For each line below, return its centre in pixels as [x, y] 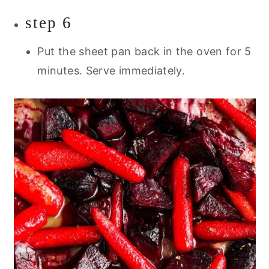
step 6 [49, 23]
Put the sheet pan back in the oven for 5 [144, 51]
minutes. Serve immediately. [113, 70]
